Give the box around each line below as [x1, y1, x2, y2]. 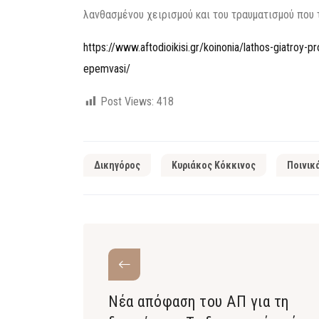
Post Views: [100, 95, 154, 108]
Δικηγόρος [94, 159, 140, 171]
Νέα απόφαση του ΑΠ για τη [108, 293, 289, 310]
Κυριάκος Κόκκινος [172, 159, 256, 171]
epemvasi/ [83, 62, 130, 75]
